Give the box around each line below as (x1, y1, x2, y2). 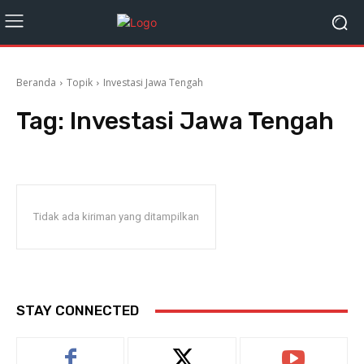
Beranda (16, 76, 56, 89)
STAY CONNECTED (16, 302, 139, 318)
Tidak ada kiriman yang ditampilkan (33, 210, 199, 223)
